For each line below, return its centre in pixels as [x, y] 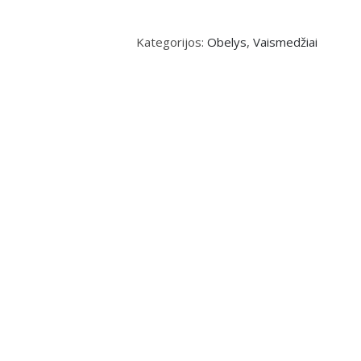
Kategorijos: [172, 42]
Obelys [227, 42]
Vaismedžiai [285, 42]
